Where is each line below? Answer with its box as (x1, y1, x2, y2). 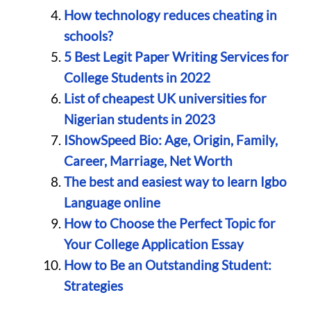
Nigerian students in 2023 (63, 111, 215, 128)
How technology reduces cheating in (63, 7, 277, 24)
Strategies (63, 278, 123, 294)
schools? (63, 28, 116, 44)
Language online (63, 194, 160, 211)
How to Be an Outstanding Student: (63, 257, 271, 274)
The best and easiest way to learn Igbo (63, 174, 287, 190)
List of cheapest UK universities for (63, 90, 267, 107)
